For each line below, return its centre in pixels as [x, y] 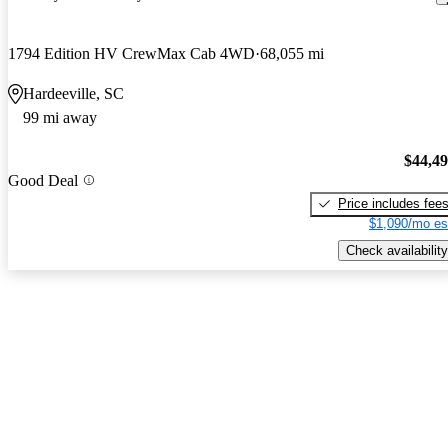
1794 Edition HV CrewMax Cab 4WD [131, 54]
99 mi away [60, 118]
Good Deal [43, 180]
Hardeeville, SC [73, 94]
